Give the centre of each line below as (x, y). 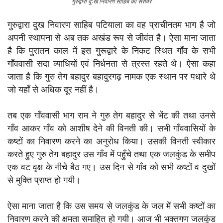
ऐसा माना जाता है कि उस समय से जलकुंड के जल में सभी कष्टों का (111, 206)
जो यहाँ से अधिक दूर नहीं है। (53, 90)
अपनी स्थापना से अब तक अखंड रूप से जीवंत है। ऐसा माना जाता (111, 38)
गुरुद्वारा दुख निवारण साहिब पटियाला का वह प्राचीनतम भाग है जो (111, 25)
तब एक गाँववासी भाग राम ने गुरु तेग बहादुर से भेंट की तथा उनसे (111, 115)
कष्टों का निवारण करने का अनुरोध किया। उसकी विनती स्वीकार (111, 141)
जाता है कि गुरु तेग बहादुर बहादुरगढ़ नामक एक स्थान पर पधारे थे (111, 77)
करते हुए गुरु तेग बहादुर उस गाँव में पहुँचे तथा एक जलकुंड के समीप (111, 154)
